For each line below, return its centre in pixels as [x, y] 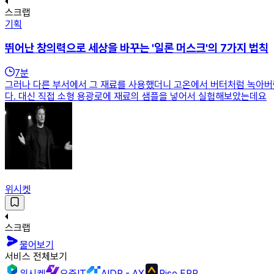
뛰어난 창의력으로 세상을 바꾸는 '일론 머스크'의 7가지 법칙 [137, 48]
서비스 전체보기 [36, 257]
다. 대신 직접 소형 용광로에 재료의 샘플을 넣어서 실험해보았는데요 [136, 97]
